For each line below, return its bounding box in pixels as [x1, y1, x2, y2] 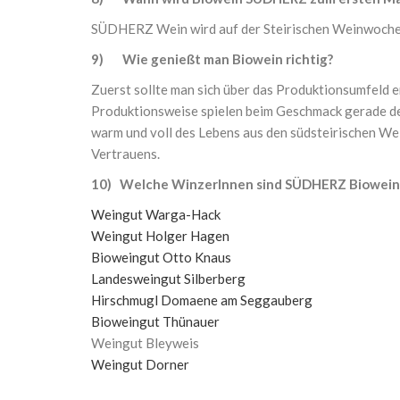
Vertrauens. [91, 146, 160, 162]
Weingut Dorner [91, 356, 189, 372]
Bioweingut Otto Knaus [91, 249, 231, 265]
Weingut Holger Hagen [91, 228, 229, 244]
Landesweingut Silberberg [91, 271, 246, 287]
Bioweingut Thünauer [91, 313, 220, 329]
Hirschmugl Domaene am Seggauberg [91, 292, 312, 308]
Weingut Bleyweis [91, 335, 199, 351]
